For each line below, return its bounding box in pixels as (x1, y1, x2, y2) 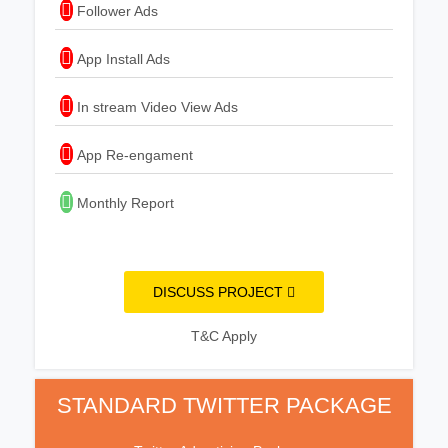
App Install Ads (73, 50, 170, 67)
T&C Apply (191, 327, 257, 344)
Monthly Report (73, 194, 174, 211)
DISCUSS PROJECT (153, 283, 287, 300)
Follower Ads (73, 2, 158, 19)
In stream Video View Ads (73, 98, 238, 115)
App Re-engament (73, 146, 193, 163)
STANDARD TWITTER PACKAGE (56, 392, 392, 418)
